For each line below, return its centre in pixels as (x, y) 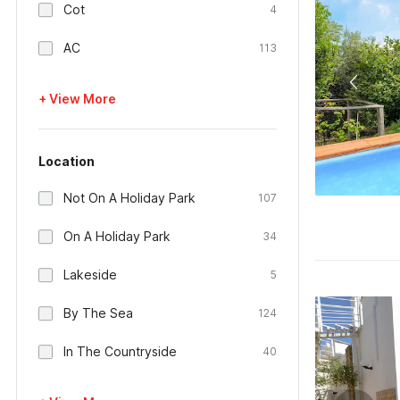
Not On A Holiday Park (129, 198)
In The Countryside (120, 351)
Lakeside (90, 275)
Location (67, 161)
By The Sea (98, 313)
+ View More (77, 99)
